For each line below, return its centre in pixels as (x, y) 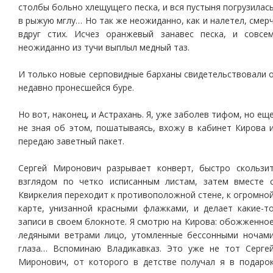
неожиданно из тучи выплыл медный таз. (104, 47)
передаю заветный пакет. (71, 141)
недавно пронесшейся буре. (76, 87)
